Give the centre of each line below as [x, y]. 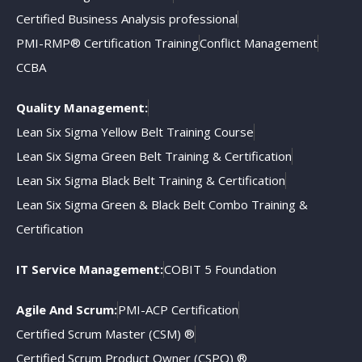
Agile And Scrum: [67, 310]
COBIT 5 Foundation [220, 269]
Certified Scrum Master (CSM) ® [105, 334]
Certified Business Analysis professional [127, 19]
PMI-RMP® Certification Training [107, 43]
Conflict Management [259, 43]
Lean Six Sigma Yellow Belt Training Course [135, 132]
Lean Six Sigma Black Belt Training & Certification [151, 181]
